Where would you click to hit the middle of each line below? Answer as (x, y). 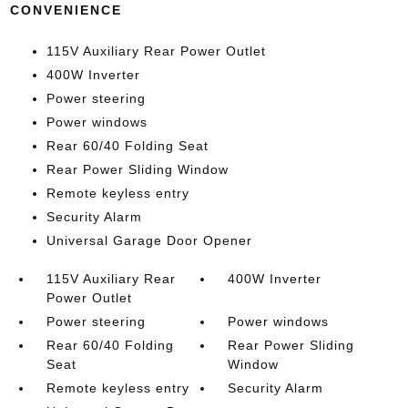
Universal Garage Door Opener (149, 240)
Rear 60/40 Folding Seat (127, 146)
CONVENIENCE (66, 10)
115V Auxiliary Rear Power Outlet (156, 51)
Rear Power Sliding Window (137, 169)
